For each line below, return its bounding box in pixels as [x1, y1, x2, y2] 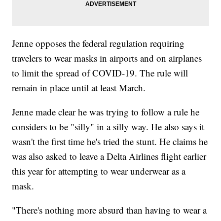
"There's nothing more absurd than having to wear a [12, 203, 207, 216]
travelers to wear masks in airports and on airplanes [12, 51, 202, 64]
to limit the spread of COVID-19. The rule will [12, 66, 188, 79]
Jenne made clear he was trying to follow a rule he [12, 105, 200, 118]
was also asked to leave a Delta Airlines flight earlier [12, 149, 207, 162]
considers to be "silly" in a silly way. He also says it [12, 120, 205, 133]
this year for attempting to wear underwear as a [12, 164, 186, 177]
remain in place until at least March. [12, 81, 146, 94]
